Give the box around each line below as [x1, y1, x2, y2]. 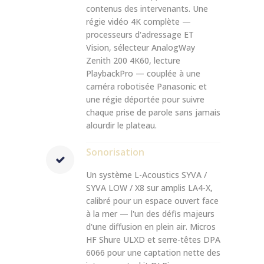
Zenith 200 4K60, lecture [86, 55, 180, 67]
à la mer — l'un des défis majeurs [86, 207, 214, 219]
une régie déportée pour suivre [86, 94, 204, 105]
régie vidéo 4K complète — [86, 16, 191, 28]
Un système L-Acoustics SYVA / [86, 169, 207, 180]
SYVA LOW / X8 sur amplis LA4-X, [86, 181, 213, 193]
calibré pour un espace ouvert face [86, 194, 219, 206]
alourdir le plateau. [86, 120, 157, 131]
